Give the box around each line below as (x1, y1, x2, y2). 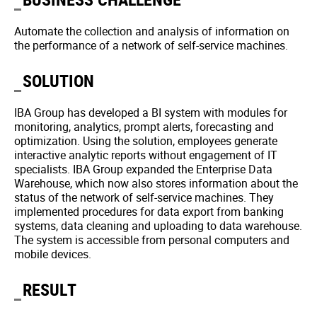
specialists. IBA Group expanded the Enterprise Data (14, 161, 272, 177)
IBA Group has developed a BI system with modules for (14, 105, 287, 120)
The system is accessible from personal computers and (14, 232, 289, 248)
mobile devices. (14, 246, 91, 262)
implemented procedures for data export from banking (14, 204, 284, 219)
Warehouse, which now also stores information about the (14, 175, 298, 191)
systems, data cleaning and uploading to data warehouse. (14, 218, 302, 234)
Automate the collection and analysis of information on (14, 23, 289, 39)
